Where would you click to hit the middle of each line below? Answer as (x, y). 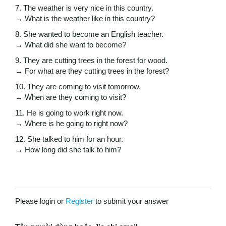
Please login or (40, 201)
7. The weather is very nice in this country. (84, 8)
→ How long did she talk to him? (68, 150)
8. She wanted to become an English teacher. (89, 34)
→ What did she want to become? (71, 45)
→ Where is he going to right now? (71, 124)
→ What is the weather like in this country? (85, 19)
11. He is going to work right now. (69, 113)
